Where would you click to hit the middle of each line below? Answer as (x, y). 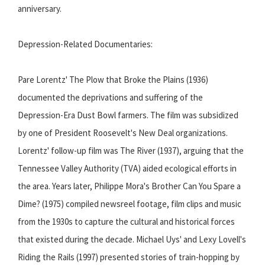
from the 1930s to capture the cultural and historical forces (126, 222)
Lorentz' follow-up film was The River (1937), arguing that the (131, 151)
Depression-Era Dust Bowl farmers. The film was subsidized (128, 115)
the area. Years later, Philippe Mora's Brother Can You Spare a (129, 186)
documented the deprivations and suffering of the (110, 98)
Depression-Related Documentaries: (85, 44)
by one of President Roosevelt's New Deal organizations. (123, 133)
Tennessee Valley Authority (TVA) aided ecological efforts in (127, 169)
